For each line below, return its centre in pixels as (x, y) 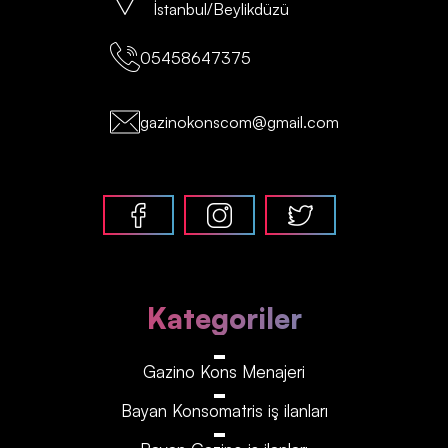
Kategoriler (224, 319)
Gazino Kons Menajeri (224, 372)
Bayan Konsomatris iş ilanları (224, 411)
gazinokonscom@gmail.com (239, 122)
